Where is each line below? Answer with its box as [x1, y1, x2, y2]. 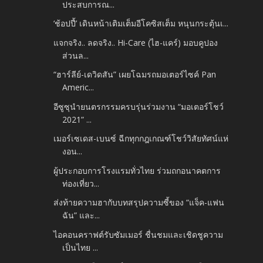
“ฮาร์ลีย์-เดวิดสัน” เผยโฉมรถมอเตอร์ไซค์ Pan [53, 69, 217, 80]
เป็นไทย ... [62, 241, 99, 253]
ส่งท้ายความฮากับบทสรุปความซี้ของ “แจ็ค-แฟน [53, 197, 225, 208]
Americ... [62, 82, 95, 93]
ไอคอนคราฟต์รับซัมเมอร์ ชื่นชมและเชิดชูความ [53, 228, 224, 240]
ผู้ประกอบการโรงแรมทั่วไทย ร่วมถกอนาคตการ [53, 164, 221, 176]
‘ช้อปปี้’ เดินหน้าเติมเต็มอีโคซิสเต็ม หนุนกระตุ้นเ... [53, 18, 229, 29]
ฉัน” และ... [62, 210, 100, 221]
